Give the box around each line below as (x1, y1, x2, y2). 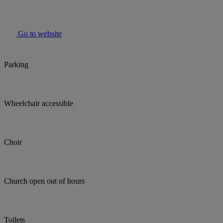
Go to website (16, 29, 62, 38)
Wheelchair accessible (4, 99, 73, 108)
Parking (4, 60, 28, 69)
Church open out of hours (4, 177, 85, 186)
